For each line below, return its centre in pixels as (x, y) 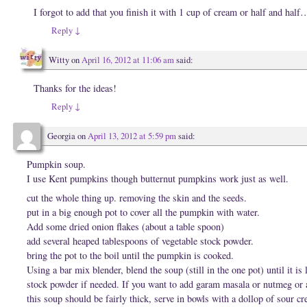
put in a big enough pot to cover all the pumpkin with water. (144, 212)
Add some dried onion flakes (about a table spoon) (126, 227)
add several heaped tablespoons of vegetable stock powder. (140, 241)
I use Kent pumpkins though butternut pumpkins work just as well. (158, 179)
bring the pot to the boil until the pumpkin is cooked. (131, 256)
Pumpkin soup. (57, 164)
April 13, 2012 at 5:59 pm (132, 136)
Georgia (61, 136)
